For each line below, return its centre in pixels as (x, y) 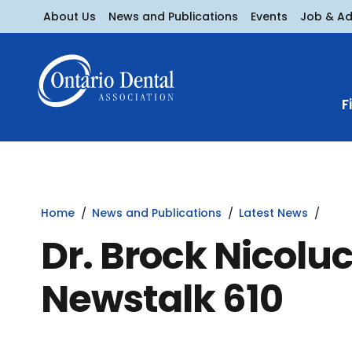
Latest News (273, 213)
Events (269, 16)
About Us (70, 16)
